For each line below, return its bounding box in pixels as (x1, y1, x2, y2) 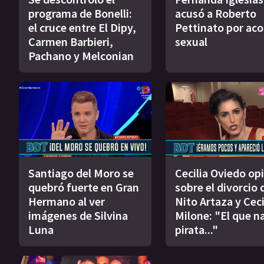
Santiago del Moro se (28, 165, 134, 180)
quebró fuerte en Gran (28, 179, 139, 194)
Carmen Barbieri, (28, 34, 113, 49)
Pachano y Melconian (28, 48, 134, 64)
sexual (174, 34, 207, 49)
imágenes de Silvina (28, 207, 128, 223)
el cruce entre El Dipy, (28, 20, 136, 35)
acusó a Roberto (174, 6, 256, 21)
